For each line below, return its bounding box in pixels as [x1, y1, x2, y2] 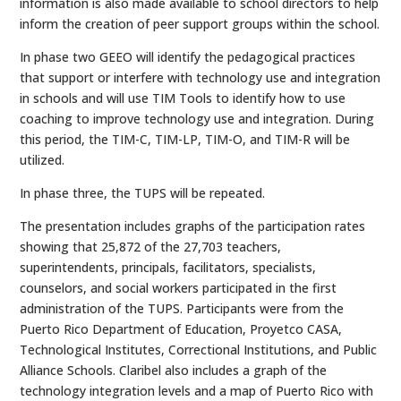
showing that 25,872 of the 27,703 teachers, [20, 238, 282, 255]
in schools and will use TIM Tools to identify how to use [20, 90, 346, 107]
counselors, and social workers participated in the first [20, 279, 337, 296]
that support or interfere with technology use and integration [20, 69, 381, 86]
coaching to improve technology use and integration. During [20, 110, 375, 127]
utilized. [20, 151, 65, 168]
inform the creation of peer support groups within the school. [20, 15, 380, 32]
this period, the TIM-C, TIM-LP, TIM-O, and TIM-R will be [20, 131, 351, 148]
